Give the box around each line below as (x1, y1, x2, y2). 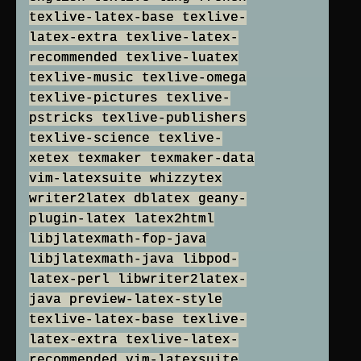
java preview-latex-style (29, 293, 222, 308)
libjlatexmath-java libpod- (29, 252, 239, 268)
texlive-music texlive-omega (29, 71, 247, 86)
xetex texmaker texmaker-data (29, 151, 255, 167)
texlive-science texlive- (29, 131, 222, 147)
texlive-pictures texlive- (29, 91, 230, 106)
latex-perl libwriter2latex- (29, 272, 247, 288)
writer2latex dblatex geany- (29, 192, 247, 207)
